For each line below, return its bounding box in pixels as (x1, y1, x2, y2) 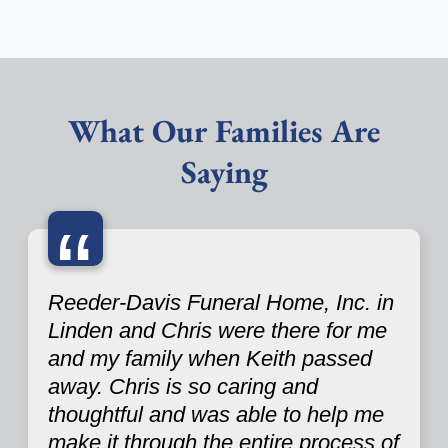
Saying (180, 150, 268, 193)
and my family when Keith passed (48, 345, 372, 371)
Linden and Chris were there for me (48, 317, 387, 343)
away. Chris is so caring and (48, 373, 318, 399)
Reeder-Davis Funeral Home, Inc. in (48, 289, 394, 315)
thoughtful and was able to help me (48, 401, 384, 427)
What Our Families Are (68, 109, 380, 152)
